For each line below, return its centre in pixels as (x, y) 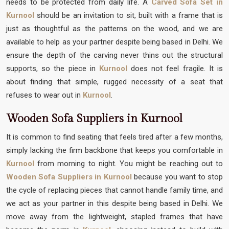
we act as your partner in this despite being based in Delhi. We (114, 203)
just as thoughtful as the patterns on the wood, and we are (114, 28)
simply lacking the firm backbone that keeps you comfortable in (114, 150)
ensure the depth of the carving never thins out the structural (114, 55)
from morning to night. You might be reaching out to (129, 163)
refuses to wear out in (44, 95)
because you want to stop (177, 177)
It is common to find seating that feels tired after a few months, (114, 137)
